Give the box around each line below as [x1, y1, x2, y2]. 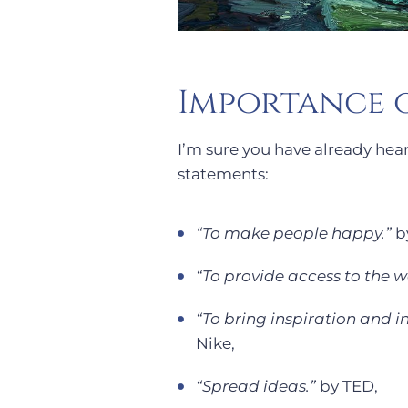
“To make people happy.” [196, 224, 392, 243]
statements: [178, 164, 269, 183]
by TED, [316, 377, 378, 396]
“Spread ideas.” [196, 377, 316, 396]
